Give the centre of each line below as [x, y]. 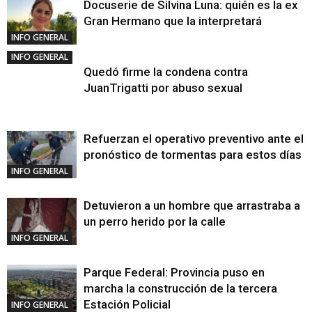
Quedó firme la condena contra [166, 71]
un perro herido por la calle [155, 221]
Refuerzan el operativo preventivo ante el [194, 138]
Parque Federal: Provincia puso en [174, 272]
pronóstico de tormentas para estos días [193, 154]
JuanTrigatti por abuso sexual [163, 87]
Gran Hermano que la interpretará [173, 21]
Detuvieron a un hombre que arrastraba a [192, 205]
